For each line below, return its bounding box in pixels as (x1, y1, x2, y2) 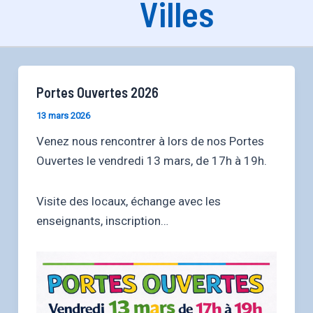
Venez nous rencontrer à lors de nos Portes (36, 134, 264, 148)
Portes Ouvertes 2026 (36, 84, 159, 101)
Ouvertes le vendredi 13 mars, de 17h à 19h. (36, 154, 267, 168)
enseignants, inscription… (36, 213, 168, 228)
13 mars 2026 (36, 110, 90, 121)
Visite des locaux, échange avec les (36, 194, 221, 208)
